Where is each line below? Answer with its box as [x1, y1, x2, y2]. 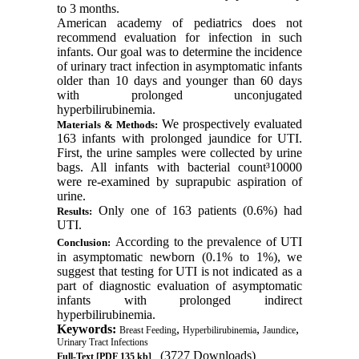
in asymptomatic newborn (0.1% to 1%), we [56, 249, 303, 264]
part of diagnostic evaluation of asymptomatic [56, 278, 303, 292]
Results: [56, 204, 92, 217]
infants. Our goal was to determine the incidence [56, 44, 303, 58]
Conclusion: [56, 236, 111, 248]
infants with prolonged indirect [56, 292, 303, 307]
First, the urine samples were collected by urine [56, 145, 303, 159]
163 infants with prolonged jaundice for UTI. [56, 131, 303, 145]
